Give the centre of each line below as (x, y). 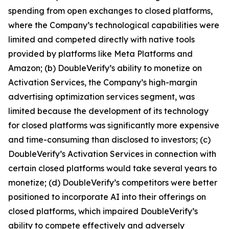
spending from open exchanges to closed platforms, (110, 10)
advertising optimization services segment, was (101, 96)
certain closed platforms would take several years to (112, 168)
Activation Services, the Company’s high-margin (103, 82)
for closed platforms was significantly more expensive (114, 125)
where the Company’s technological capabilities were (114, 25)
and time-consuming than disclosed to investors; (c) (109, 139)
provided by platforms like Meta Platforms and (100, 53)
